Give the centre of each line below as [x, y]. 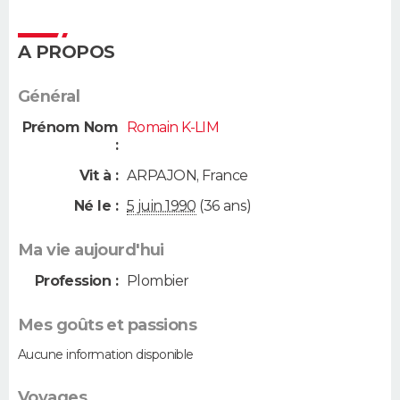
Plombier [158, 281]
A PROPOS [67, 52]
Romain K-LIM [173, 128]
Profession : [76, 281]
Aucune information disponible [106, 355]
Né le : [96, 206]
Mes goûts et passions [108, 325]
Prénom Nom [70, 128]
